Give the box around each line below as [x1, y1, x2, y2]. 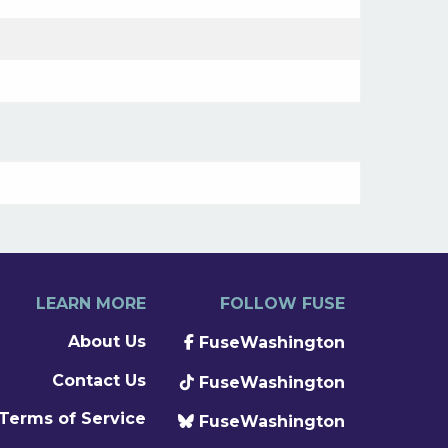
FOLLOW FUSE [220, 293, 345, 313]
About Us [68, 332, 146, 352]
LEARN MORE [36, 293, 146, 313]
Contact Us [52, 370, 146, 390]
